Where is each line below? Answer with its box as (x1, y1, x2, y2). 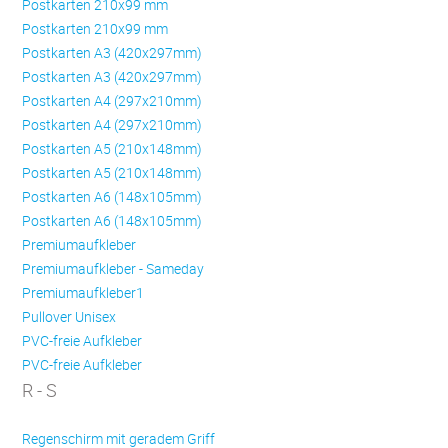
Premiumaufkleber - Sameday (22, 259, 205, 279)
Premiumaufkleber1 (22, 283, 145, 303)
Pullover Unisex (22, 307, 117, 327)
